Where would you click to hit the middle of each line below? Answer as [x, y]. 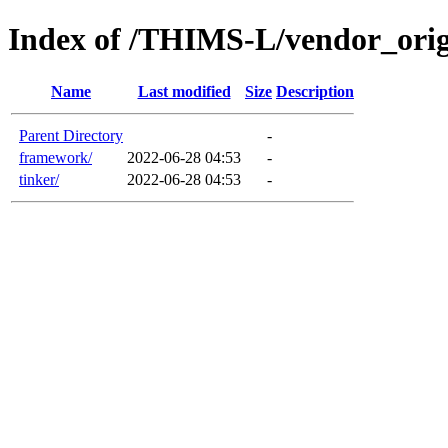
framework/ [55, 157]
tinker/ [39, 179]
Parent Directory [71, 135]
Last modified [184, 91]
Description [315, 91]
